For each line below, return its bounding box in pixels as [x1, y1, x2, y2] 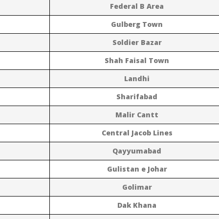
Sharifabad [116, 91, 157, 101]
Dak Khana [117, 200, 156, 210]
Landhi [124, 73, 150, 83]
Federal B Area [110, 1, 164, 11]
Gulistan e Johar [107, 164, 167, 174]
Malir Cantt [115, 109, 158, 119]
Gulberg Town [111, 19, 163, 29]
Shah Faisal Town [105, 55, 169, 65]
